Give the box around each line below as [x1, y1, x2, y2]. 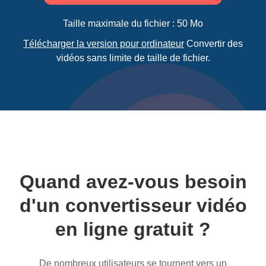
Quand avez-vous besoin [19, 171, 247, 192]
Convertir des [184, 39, 243, 49]
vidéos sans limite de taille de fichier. [56, 53, 210, 63]
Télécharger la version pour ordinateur [23, 39, 184, 49]
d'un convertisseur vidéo [19, 195, 247, 216]
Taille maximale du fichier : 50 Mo [63, 18, 203, 28]
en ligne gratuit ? [55, 218, 211, 240]
